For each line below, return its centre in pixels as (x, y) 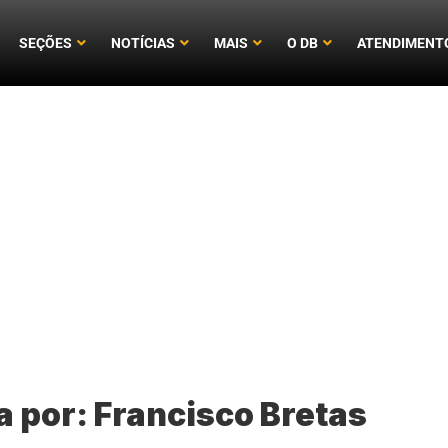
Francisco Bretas (231, 415)
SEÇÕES (46, 42)
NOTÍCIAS (143, 42)
